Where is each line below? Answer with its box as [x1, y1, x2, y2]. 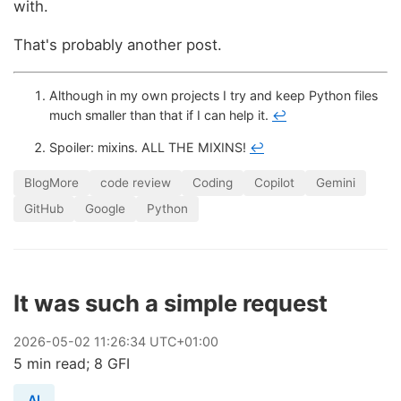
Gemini [316, 175, 355, 191]
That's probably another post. [13, 35, 222, 54]
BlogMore [24, 175, 79, 191]
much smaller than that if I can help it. [49, 107, 272, 123]
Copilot [254, 175, 294, 191]
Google [85, 201, 125, 217]
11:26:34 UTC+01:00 [90, 334, 218, 350]
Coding [192, 175, 233, 191]
